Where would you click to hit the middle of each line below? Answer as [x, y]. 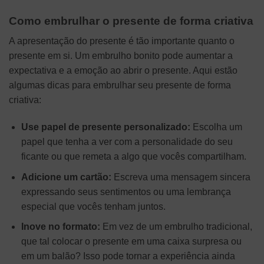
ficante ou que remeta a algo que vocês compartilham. [133, 156]
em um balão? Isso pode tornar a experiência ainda [128, 256]
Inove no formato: [60, 227]
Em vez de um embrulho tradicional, [176, 227]
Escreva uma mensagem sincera [181, 177]
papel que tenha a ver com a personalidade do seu [127, 142]
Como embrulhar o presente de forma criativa [131, 21]
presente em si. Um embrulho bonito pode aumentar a [121, 56]
